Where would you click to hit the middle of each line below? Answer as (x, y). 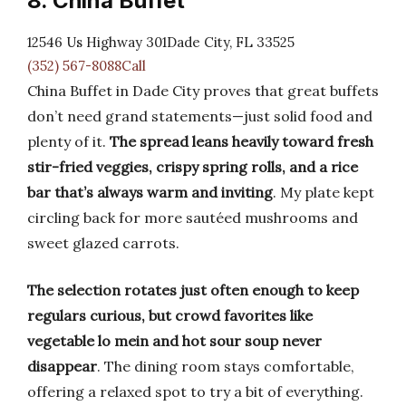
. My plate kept (324, 192)
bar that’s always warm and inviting (150, 192)
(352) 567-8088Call (87, 66)
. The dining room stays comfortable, (226, 366)
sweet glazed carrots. (103, 243)
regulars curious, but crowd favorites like (170, 315)
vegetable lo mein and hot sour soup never (174, 341)
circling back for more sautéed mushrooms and (193, 217)
